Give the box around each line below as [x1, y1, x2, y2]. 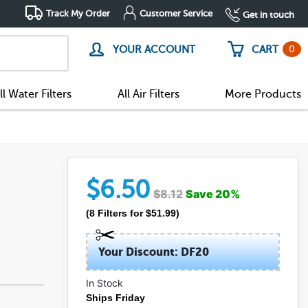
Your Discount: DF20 [98, 245, 209, 258]
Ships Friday [86, 291, 145, 303]
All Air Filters [117, 87, 179, 100]
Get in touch [243, 10, 294, 20]
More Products [224, 87, 301, 100]
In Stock [86, 276, 123, 289]
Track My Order [46, 8, 110, 19]
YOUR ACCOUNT [112, 44, 195, 56]
